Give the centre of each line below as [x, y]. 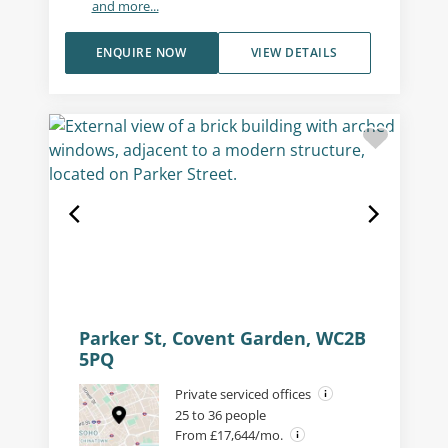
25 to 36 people [220, 415]
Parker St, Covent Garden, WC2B [222, 338]
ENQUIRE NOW [141, 53]
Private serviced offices [244, 394]
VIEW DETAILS [294, 53]
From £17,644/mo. [230, 435]
